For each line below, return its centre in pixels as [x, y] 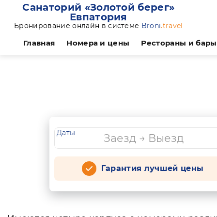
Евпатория [98, 17]
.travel [172, 26]
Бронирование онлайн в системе [78, 26]
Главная [39, 43]
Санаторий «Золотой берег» [99, 7]
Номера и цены [98, 43]
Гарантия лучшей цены [152, 168]
